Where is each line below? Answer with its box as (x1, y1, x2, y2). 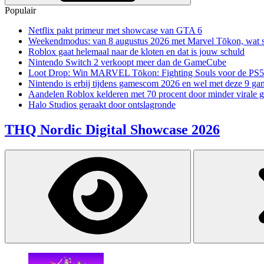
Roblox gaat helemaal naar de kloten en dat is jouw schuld (28, 47, 245, 57)
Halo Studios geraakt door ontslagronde (28, 100, 176, 110)
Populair (5, 5, 36, 15)
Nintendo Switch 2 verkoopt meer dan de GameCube (28, 57, 226, 67)
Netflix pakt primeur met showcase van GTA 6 (28, 25, 202, 35)
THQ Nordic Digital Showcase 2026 (5, 121, 220, 137)
